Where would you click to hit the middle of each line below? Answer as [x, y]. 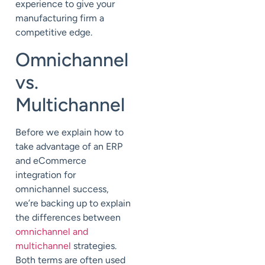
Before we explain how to [70, 132]
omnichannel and [52, 231]
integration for [46, 174]
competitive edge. [54, 33]
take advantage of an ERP [69, 146]
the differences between [68, 217]
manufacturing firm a [60, 18]
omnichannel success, [62, 189]
